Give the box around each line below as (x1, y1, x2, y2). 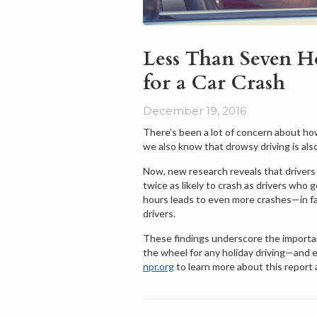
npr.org (143, 260, 174, 272)
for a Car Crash (143, 69, 285, 96)
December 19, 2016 (143, 104, 246, 117)
